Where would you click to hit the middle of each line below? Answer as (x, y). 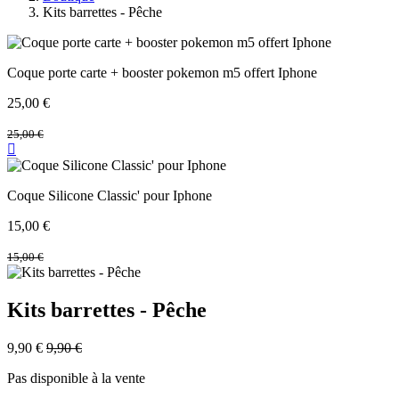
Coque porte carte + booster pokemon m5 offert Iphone (162, 73)
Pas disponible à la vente (76, 379)
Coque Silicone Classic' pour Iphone (110, 196)
